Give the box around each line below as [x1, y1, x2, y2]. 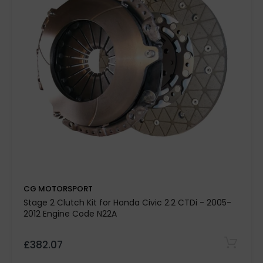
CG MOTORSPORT [23, 183, 93, 194]
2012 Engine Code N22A [23, 208, 117, 220]
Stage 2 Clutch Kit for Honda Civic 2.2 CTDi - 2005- [23, 197, 231, 208]
